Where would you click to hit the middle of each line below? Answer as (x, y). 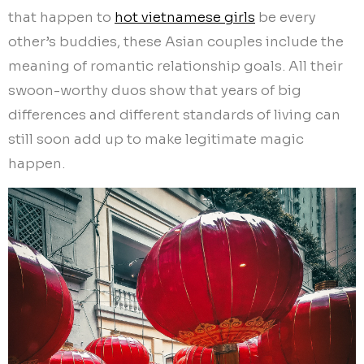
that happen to (61, 17)
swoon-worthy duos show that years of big (155, 90)
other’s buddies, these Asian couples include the (176, 41)
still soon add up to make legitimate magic (156, 139)
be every (286, 17)
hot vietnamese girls (185, 17)
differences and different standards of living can (174, 115)
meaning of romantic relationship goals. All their (175, 66)
